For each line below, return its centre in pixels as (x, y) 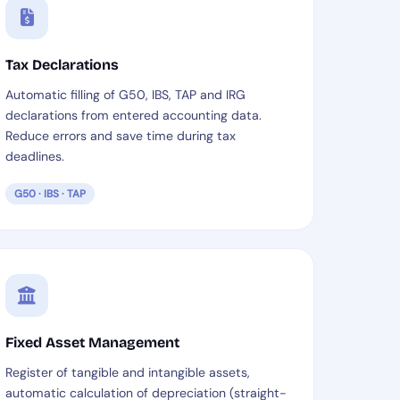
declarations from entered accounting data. (134, 115)
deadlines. (35, 156)
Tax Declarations (62, 65)
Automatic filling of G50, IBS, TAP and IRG (126, 95)
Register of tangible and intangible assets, (128, 372)
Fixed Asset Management (93, 342)
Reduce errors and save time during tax (121, 136)
